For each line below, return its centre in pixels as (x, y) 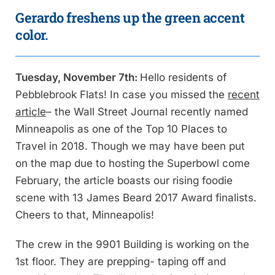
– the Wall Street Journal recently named (147, 112)
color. (32, 35)
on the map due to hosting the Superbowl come (133, 164)
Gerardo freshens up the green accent (130, 18)
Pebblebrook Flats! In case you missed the (122, 95)
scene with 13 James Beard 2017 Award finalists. (136, 198)
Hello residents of (183, 78)
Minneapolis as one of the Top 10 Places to (121, 129)
